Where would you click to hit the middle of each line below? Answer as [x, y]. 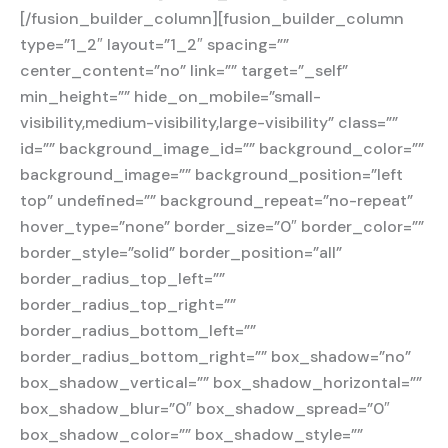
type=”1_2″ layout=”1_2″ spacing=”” [154, 45]
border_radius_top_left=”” [122, 279]
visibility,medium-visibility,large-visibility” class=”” [209, 123]
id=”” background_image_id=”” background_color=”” [222, 149]
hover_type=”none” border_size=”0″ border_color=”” [222, 227]
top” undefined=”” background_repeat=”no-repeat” [216, 201]
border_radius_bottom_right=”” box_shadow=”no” [215, 357]
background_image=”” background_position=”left [211, 175]
